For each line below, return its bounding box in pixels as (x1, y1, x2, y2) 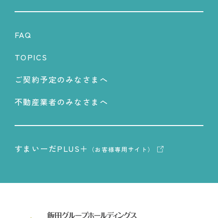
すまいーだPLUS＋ (14, 143, 89, 155)
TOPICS (14, 51, 48, 63)
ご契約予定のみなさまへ (14, 73, 109, 86)
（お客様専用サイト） (88, 145, 154, 154)
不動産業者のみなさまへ (14, 96, 109, 108)
